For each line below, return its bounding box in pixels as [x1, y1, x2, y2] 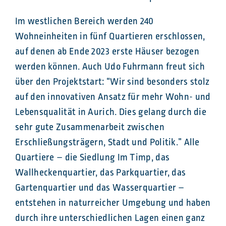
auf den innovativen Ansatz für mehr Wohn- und [15, 90, 211, 104]
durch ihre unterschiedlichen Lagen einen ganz [15, 211, 205, 225]
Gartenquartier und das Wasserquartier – [15, 181, 185, 195]
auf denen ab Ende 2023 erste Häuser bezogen [15, 45, 199, 59]
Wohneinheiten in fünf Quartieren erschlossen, [15, 30, 205, 43]
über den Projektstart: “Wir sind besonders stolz [15, 75, 210, 89]
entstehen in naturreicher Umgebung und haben [15, 196, 211, 210]
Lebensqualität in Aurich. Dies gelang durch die [15, 105, 207, 119]
